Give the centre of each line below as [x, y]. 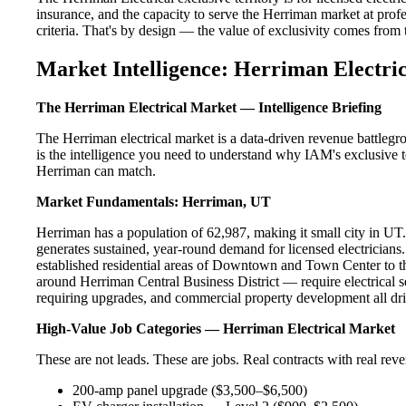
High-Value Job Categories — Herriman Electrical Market [216, 328]
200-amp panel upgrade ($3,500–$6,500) [190, 390]
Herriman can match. [96, 170]
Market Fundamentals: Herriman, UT [154, 201]
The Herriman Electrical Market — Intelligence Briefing [209, 107]
